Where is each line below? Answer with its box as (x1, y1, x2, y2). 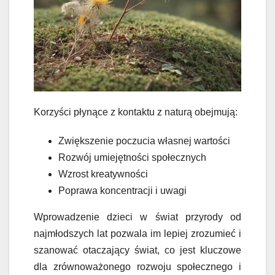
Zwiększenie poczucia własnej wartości (58, 136, 230, 147)
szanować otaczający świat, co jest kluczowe (34, 245, 241, 256)
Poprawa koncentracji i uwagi (58, 185, 187, 196)
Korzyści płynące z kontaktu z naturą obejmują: (34, 107, 238, 118)
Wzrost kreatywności (58, 169, 148, 180)
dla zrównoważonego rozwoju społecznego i (34, 261, 241, 273)
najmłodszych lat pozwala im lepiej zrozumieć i (34, 228, 241, 239)
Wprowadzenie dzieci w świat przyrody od (34, 212, 241, 223)
